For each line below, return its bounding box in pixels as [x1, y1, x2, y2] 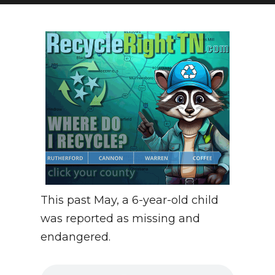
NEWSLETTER [15, 16, 87, 28]
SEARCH [15, 42, 56, 54]
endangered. [41, 230, 110, 244]
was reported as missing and [41, 212, 200, 226]
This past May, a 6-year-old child [41, 193, 219, 207]
